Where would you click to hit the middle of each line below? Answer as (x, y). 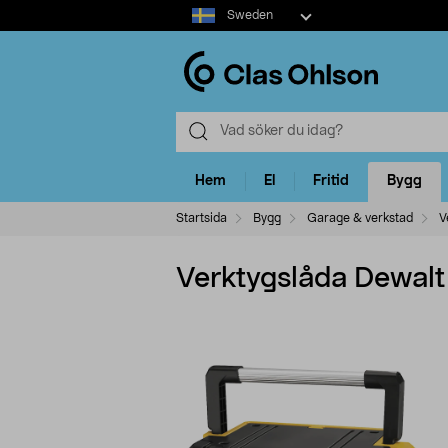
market (198, 29)
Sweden (249, 15)
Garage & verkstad (360, 217)
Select (195, 9)
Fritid (331, 181)
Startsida (201, 217)
